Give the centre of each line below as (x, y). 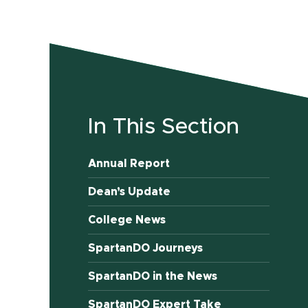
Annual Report (129, 164)
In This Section (164, 128)
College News (127, 220)
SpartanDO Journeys (146, 249)
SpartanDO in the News (153, 277)
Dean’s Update (130, 192)
